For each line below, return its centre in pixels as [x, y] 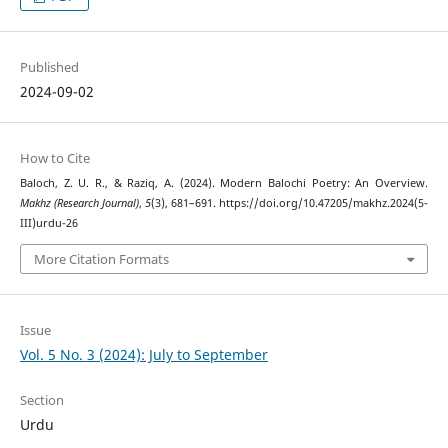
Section [41, 399]
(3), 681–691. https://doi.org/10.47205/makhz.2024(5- [290, 203]
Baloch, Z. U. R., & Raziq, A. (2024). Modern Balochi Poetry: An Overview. [224, 183]
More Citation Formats [101, 258]
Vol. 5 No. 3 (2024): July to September [143, 354]
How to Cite [54, 158]
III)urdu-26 [48, 223]
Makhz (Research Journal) [79, 203]
